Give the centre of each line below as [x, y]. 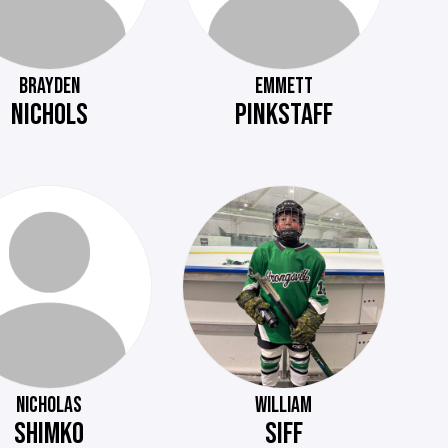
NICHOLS [49, 114]
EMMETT [283, 86]
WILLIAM [284, 406]
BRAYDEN [49, 86]
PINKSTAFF [283, 114]
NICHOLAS [49, 406]
